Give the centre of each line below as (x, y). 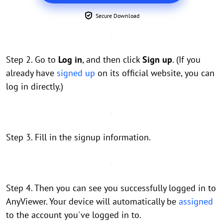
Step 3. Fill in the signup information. (78, 137)
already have (31, 73)
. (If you (186, 59)
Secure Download (117, 16)
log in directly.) (35, 86)
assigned (196, 201)
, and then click (112, 59)
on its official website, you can (155, 73)
